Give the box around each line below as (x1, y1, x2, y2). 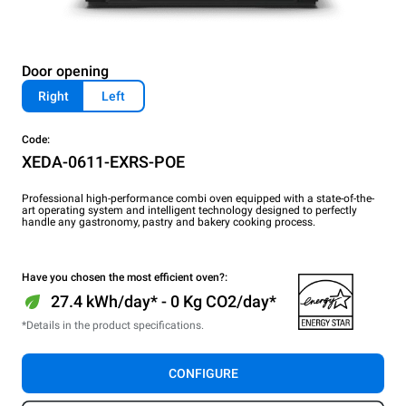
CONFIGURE (168, 365, 238, 381)
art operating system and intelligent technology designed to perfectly (22, 203, 357, 217)
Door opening (22, 62, 109, 80)
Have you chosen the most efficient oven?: (22, 270, 227, 284)
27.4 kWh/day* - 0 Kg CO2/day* (51, 291, 276, 311)
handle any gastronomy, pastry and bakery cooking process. (22, 215, 315, 228)
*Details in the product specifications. (22, 318, 204, 332)
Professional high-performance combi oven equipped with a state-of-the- (22, 191, 374, 205)
